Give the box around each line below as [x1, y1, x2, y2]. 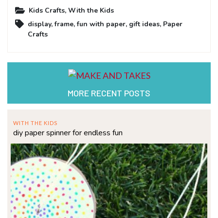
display [28, 19, 51, 29]
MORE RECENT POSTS [68, 87, 150, 98]
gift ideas [129, 19, 160, 29]
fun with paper [77, 19, 126, 29]
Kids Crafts [29, 5, 65, 15]
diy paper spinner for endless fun [13, 127, 123, 138]
